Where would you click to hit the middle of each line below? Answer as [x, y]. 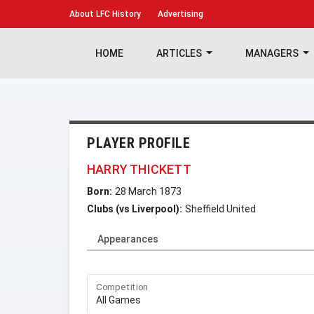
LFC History [117, 14]
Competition [122, 287]
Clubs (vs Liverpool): [135, 209]
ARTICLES [180, 53]
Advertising [180, 14]
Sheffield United [220, 209]
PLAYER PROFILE [138, 143]
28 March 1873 [148, 191]
